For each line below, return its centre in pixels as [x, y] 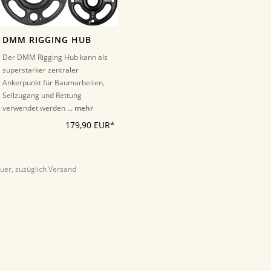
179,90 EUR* [90, 126]
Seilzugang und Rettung [42, 96]
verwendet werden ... [38, 108]
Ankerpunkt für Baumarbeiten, [53, 83]
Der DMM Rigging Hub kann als [55, 57]
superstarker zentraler [40, 70]
